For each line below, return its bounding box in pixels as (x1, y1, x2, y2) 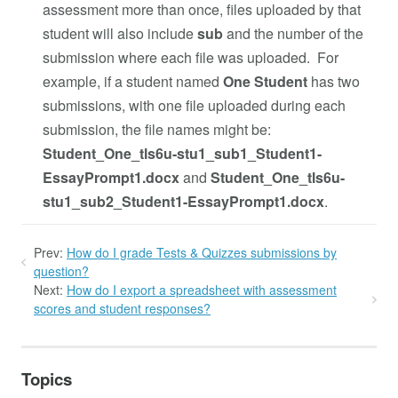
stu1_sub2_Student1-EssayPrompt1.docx (43, 190, 324, 211)
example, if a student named (43, 70, 223, 92)
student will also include (43, 22, 197, 44)
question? (34, 261, 89, 280)
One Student (223, 70, 311, 92)
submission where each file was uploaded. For (43, 46, 338, 68)
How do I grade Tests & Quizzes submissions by (67, 243, 337, 261)
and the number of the (223, 22, 363, 44)
